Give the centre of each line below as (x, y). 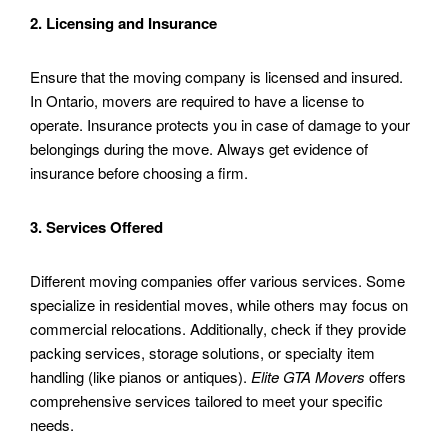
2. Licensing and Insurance (123, 23)
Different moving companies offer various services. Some (217, 281)
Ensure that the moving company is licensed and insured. (216, 77)
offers (385, 377)
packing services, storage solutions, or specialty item (202, 353)
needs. (52, 425)
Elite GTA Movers (308, 377)
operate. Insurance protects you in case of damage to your (220, 125)
